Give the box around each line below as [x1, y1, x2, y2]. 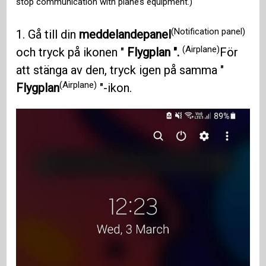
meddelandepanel [79, 27, 172, 42]
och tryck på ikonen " [16, 45, 128, 60]
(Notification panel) [171, 26, 246, 37]
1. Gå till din [16, 27, 80, 42]
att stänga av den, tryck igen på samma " [16, 63, 224, 78]
